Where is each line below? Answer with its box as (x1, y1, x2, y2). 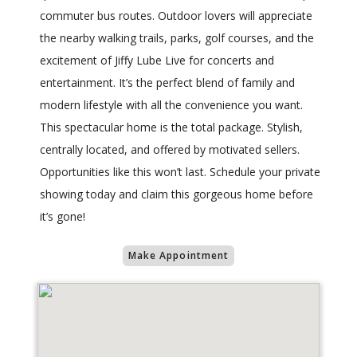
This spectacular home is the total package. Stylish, (40, 120, 303, 135)
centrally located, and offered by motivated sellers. (40, 142, 300, 158)
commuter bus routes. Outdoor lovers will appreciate (40, 8, 312, 24)
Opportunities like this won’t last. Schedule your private (40, 164, 320, 180)
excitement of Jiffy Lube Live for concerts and (40, 53, 274, 69)
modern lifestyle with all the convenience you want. (40, 97, 303, 113)
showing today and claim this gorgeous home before (40, 186, 313, 202)
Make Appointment (127, 249, 229, 263)
